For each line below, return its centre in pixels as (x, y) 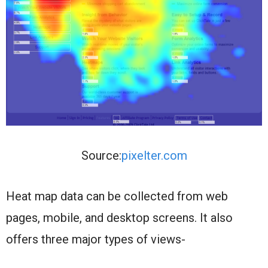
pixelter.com (154, 156)
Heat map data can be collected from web (117, 197)
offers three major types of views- (96, 240)
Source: (101, 156)
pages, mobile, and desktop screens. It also (119, 218)
